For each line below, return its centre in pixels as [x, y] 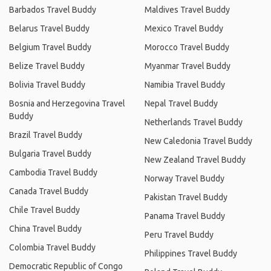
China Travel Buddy [45, 229]
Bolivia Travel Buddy [47, 85]
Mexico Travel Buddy [184, 28]
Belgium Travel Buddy [50, 47]
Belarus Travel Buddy [49, 28]
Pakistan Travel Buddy [186, 197]
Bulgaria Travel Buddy [50, 154]
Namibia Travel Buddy [185, 85]
